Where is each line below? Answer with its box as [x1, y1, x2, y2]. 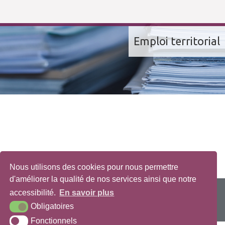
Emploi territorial [134, 35, 220, 47]
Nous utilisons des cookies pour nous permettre [10, 162, 179, 171]
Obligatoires [30, 201, 74, 210]
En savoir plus [59, 188, 115, 197]
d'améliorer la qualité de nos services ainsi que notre [10, 174, 197, 183]
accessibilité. [10, 188, 58, 197]
